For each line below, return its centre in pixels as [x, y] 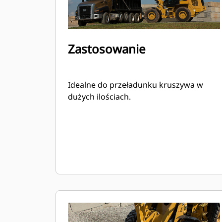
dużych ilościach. [99, 97]
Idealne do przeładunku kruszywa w [136, 85]
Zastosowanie [107, 49]
